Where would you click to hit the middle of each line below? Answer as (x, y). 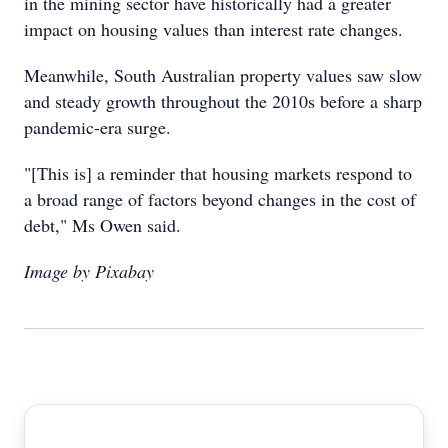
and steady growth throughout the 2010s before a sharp (223, 101)
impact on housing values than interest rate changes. (213, 29)
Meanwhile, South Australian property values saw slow (223, 75)
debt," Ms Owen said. (102, 225)
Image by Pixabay (89, 271)
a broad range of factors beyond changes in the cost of (220, 199)
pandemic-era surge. (97, 127)
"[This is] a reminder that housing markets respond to (218, 173)
